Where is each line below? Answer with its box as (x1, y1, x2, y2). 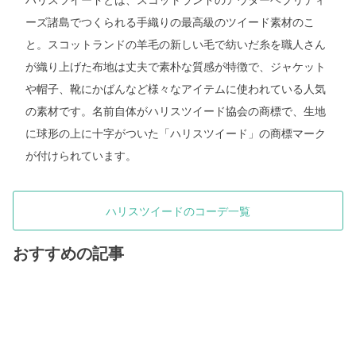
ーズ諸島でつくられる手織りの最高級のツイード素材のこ (25, 15, 315, 29)
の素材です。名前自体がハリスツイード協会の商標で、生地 (25, 104, 326, 118)
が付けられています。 (25, 149, 137, 162)
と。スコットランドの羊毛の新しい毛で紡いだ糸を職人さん (25, 37, 326, 51)
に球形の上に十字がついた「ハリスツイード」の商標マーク (25, 126, 326, 140)
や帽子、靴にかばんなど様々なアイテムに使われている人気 (25, 82, 326, 95)
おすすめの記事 (13, 243, 124, 263)
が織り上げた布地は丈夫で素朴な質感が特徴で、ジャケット (25, 60, 326, 73)
